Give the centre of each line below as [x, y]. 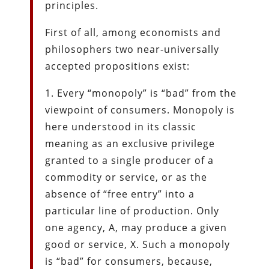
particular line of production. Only [132, 210]
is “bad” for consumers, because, [129, 261]
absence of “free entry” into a [120, 194]
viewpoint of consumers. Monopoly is [140, 110]
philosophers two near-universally [132, 49]
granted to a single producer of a [130, 160]
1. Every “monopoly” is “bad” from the [141, 93]
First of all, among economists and [133, 32]
